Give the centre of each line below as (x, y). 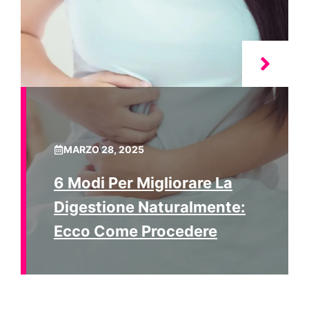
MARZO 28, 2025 (104, 149)
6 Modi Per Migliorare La (143, 183)
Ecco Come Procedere (136, 231)
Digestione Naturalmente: (150, 207)
